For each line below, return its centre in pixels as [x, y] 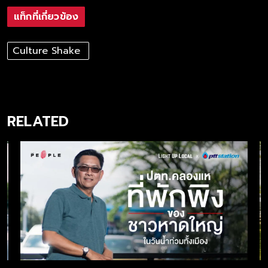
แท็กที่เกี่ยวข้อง [46, 17]
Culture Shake [48, 51]
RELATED [38, 121]
